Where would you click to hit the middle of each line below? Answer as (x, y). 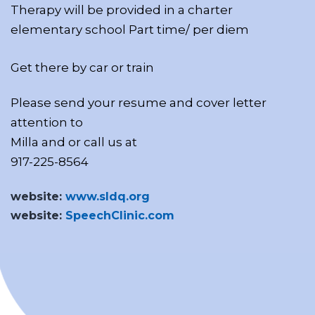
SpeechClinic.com (120, 215)
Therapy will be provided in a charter (122, 9)
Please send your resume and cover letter (139, 102)
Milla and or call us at (74, 142)
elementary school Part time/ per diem (130, 29)
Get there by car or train (82, 67)
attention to (47, 122)
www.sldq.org (108, 196)
